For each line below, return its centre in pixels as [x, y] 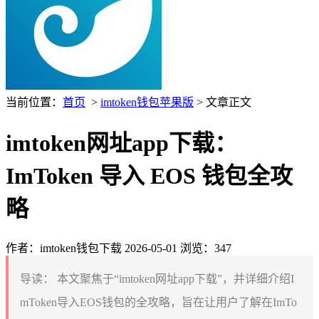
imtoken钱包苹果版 [147, 102]
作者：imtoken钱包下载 [64, 248]
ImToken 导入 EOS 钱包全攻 [149, 176]
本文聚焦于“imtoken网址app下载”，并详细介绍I [174, 278]
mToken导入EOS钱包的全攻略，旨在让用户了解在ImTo [158, 302]
